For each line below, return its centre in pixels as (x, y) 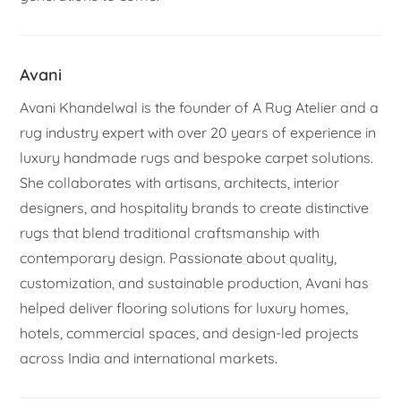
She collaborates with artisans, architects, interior (180, 182)
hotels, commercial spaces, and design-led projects (190, 333)
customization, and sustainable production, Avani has (195, 282)
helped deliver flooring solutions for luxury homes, (184, 307)
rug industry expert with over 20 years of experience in (198, 132)
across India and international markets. (149, 358)
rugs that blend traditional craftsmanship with (170, 232)
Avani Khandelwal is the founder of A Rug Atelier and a (200, 107)
